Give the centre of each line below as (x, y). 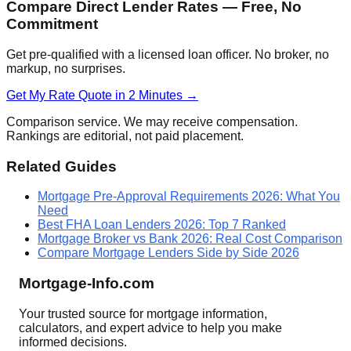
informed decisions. (73, 342)
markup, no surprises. (66, 68)
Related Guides (62, 166)
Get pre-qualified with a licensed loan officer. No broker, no (168, 54)
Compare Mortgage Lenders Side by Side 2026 (168, 253)
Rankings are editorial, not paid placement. (125, 136)
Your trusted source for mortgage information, (143, 313)
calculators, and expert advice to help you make (150, 327)
